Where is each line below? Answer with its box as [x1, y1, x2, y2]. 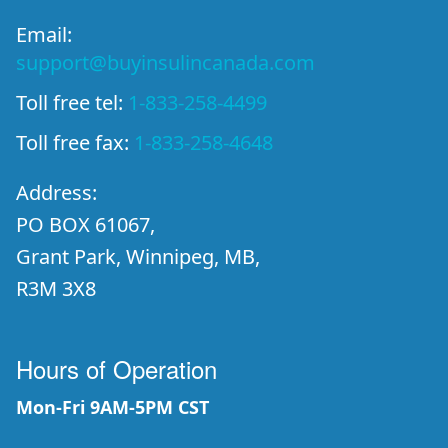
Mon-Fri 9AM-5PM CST [16, 395, 209, 419]
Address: [16, 179, 97, 206]
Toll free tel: [16, 89, 128, 116]
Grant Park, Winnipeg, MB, [16, 243, 260, 270]
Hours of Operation [16, 351, 217, 386]
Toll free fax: [16, 129, 134, 156]
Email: [16, 21, 72, 48]
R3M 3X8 [16, 275, 96, 302]
